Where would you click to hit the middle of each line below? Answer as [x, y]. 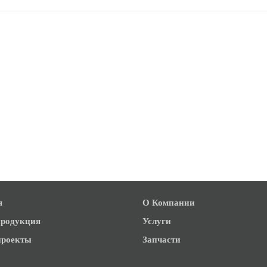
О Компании [169, 202]
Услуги [157, 221]
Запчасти [162, 239]
